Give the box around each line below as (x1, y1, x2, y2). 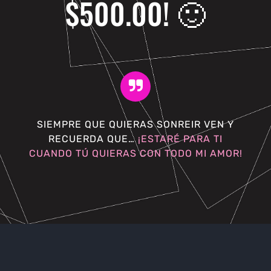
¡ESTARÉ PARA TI (138, 132, 223, 145)
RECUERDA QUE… (48, 132, 138, 145)
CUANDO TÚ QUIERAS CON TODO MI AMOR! (28, 147, 243, 159)
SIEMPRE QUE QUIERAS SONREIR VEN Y (37, 118, 234, 130)
